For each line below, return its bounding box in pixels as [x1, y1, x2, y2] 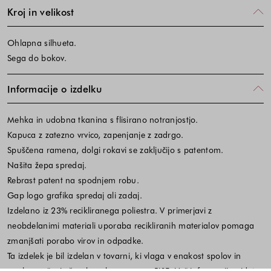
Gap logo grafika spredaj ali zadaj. [7, 189, 142, 201]
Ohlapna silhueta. [7, 36, 77, 48]
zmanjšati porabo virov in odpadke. [7, 234, 144, 246]
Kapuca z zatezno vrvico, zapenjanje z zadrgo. [7, 128, 184, 140]
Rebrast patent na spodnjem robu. [7, 174, 139, 186]
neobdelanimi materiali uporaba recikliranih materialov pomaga [7, 219, 255, 231]
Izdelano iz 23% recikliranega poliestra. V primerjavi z [7, 204, 212, 216]
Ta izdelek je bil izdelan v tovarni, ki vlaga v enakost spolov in [7, 249, 241, 261]
